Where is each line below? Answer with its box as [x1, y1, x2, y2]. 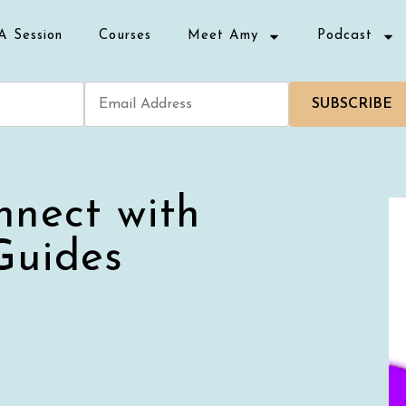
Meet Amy [187, 29, 258, 43]
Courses [98, 29, 151, 43]
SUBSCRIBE [312, 97, 393, 111]
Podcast [316, 29, 372, 43]
